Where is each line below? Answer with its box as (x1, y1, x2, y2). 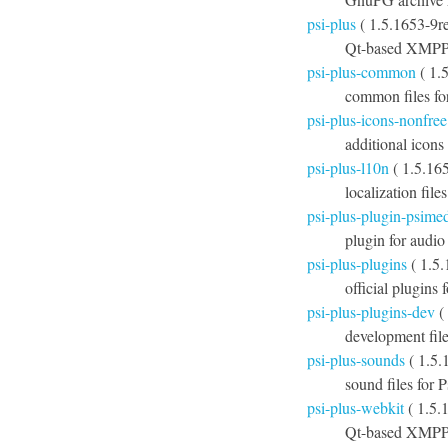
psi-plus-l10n (307, 157, 389, 178)
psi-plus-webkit (307, 397, 404, 418)
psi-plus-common (307, 61, 416, 82)
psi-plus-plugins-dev (307, 301, 435, 322)
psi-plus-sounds (307, 349, 405, 370)
